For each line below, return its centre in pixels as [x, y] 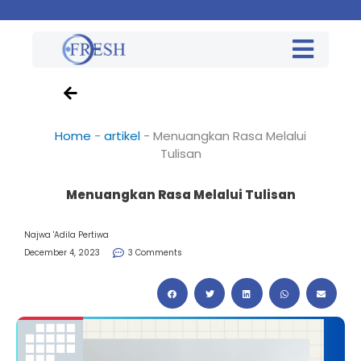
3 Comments [155, 253]
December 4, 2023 [62, 253]
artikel [122, 136]
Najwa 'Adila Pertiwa [66, 235]
